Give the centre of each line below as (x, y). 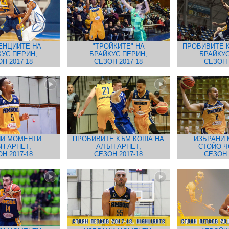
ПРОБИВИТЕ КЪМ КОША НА (118, 139)
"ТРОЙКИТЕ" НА (118, 46)
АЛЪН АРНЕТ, (118, 146)
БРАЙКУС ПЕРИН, (118, 54)
